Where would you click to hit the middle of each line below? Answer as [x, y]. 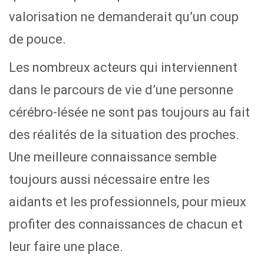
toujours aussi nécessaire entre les [109, 179]
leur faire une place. [66, 247]
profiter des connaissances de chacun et [126, 224]
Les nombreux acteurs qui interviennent [123, 67]
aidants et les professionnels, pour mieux [128, 202]
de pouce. [37, 39]
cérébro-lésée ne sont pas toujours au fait [129, 112]
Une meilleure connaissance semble [113, 157]
